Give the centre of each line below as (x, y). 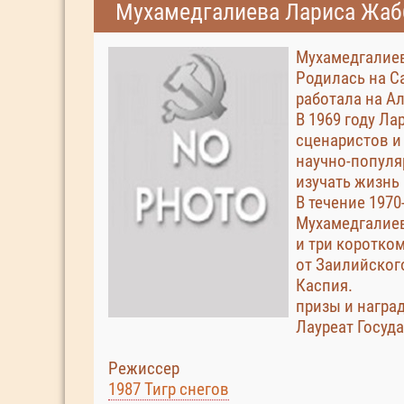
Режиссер (144, 368)
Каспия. (324, 285)
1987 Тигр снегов (169, 389)
